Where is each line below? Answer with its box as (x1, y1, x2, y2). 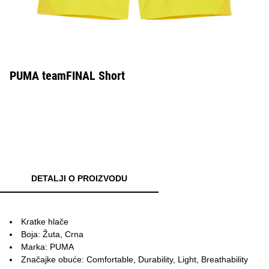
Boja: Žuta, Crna (21, 229, 83, 239)
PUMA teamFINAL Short (10, 68, 125, 83)
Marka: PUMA (21, 242, 74, 252)
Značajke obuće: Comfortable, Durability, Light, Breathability (21, 255, 248, 264)
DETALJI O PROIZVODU (31, 174, 127, 183)
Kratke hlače (21, 217, 68, 226)
